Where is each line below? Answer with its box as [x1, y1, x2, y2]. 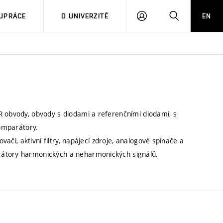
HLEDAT [178, 11, 205, 19]
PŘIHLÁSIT [146, 11, 182, 19]
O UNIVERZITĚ [61, 12, 109, 20]
